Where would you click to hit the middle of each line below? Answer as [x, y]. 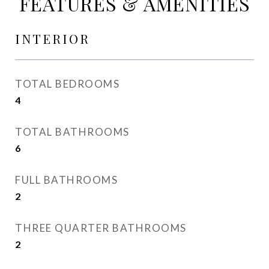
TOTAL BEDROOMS [67, 84]
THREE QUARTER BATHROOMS [101, 228]
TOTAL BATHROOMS [72, 132]
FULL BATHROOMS [66, 180]
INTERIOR [53, 38]
